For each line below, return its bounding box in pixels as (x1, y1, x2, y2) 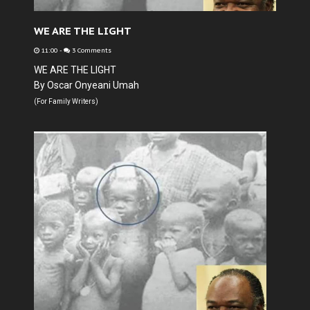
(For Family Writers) (34, 98, 98, 105)
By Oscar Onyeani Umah (34, 80, 139, 91)
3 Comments (70, 46, 111, 55)
